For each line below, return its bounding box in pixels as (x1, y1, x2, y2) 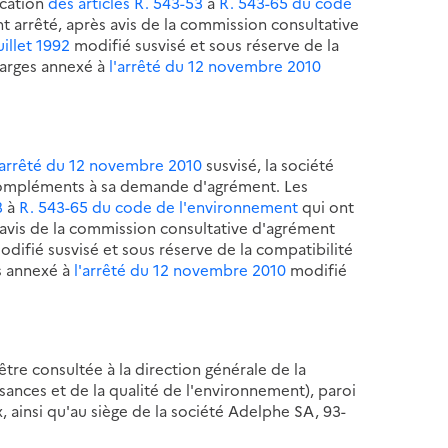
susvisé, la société (202, 153, 335, 175)
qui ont (298, 195, 355, 217)
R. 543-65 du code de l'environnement (19, 195, 299, 217)
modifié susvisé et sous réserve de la (70, 33, 340, 55)
